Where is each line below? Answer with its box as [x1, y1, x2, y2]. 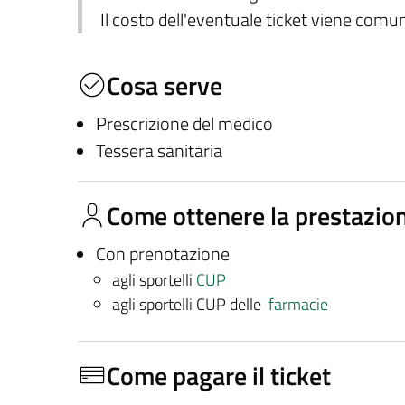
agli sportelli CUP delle [111, 291, 268, 316]
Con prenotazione [95, 240, 230, 268]
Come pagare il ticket [107, 355, 331, 395]
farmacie [268, 291, 328, 316]
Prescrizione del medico [95, 109, 273, 137]
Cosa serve [107, 65, 222, 105]
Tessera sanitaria [95, 137, 222, 165]
